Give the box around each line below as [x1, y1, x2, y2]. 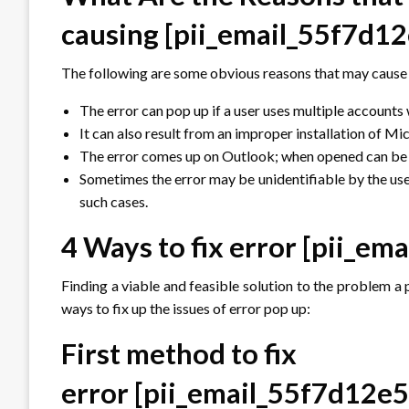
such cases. [79, 192, 151, 210]
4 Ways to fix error [61, 228, 302, 264]
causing [61, 16, 164, 51]
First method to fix [61, 335, 297, 371]
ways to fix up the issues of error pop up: [61, 299, 310, 317]
